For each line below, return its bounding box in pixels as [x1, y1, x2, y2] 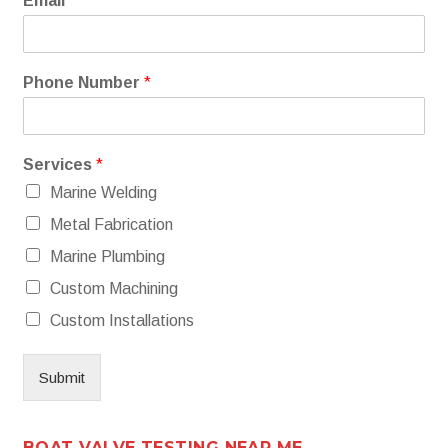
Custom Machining [50, 279, 178, 297]
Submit [39, 368, 85, 386]
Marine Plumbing [50, 247, 165, 265]
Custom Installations [50, 311, 194, 329]
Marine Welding [50, 183, 157, 201]
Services [23, 155, 96, 173]
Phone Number [23, 73, 144, 91]
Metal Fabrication [50, 215, 173, 233]
